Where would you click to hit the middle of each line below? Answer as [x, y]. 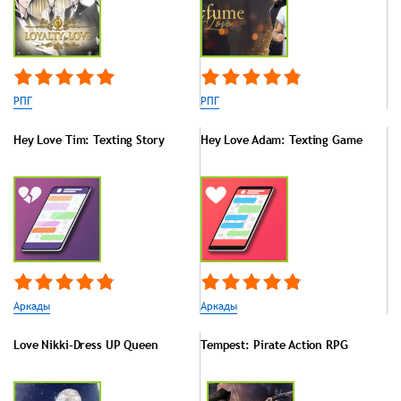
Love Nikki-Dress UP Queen [86, 344]
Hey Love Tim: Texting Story [89, 139]
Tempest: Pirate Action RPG [274, 344]
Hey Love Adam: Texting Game [282, 139]
